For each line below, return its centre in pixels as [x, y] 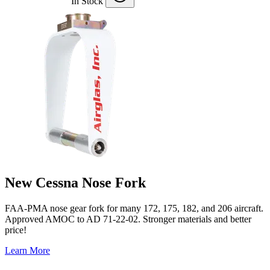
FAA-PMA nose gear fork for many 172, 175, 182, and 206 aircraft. [134, 208]
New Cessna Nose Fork [75, 182]
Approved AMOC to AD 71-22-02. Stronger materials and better [128, 219]
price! [16, 230]
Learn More [27, 250]
